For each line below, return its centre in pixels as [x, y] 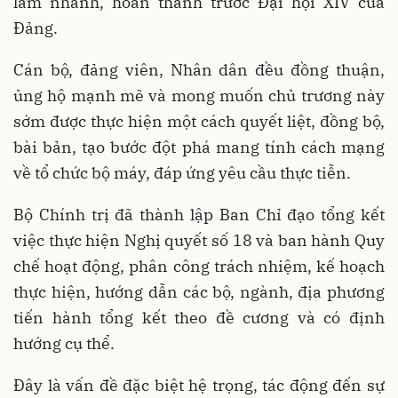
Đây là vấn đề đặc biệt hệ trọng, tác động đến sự [199, 385]
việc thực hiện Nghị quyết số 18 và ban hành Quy [199, 240]
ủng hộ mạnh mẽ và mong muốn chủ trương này [199, 95]
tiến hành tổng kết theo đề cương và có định [199, 317]
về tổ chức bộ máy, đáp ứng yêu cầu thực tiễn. [182, 172]
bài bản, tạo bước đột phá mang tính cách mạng [199, 147]
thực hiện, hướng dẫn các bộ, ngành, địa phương [199, 291]
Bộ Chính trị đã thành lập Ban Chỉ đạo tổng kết [199, 214]
